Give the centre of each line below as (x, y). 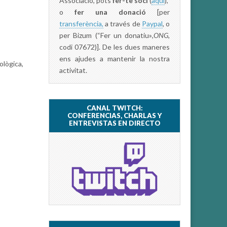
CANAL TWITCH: (115, 108)
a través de (123, 24)
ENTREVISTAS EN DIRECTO (115, 123)
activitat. (73, 70)
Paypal (152, 24)
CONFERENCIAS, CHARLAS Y (115, 116)
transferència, (81, 24)
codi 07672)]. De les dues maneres (115, 47)
